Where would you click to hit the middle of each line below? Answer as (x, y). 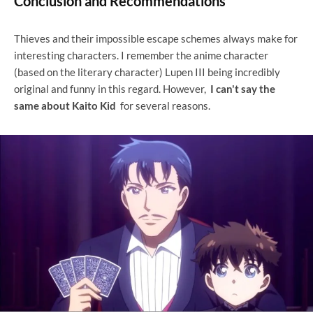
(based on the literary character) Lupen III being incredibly (147, 72)
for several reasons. (163, 106)
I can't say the (242, 89)
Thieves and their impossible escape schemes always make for (156, 39)
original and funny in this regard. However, (111, 89)
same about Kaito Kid (65, 106)
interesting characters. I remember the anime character (141, 56)
